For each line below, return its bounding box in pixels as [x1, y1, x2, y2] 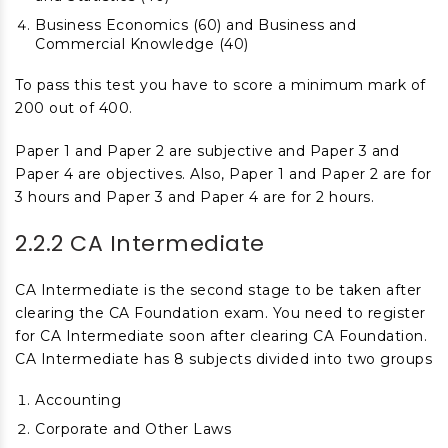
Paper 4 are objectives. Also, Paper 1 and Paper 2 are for [15, 165, 432, 183]
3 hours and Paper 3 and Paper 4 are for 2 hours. [15, 188, 374, 206]
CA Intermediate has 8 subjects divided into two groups [15, 350, 432, 368]
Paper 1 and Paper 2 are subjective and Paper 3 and [15, 142, 399, 160]
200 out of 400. [15, 99, 133, 117]
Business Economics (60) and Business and [35, 16, 356, 34]
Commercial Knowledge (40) [35, 35, 249, 53]
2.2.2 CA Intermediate [15, 228, 265, 259]
